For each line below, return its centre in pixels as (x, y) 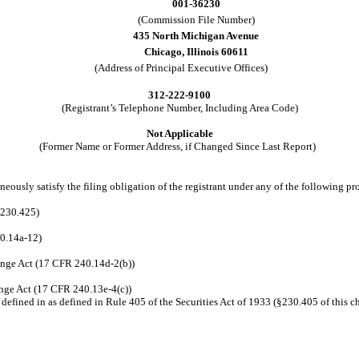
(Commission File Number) (196, 20)
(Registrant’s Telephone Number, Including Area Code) (179, 108)
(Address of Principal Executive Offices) (179, 68)
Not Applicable (179, 133)
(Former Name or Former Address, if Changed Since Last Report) (179, 146)
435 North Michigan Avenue (196, 36)
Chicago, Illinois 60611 (196, 52)
